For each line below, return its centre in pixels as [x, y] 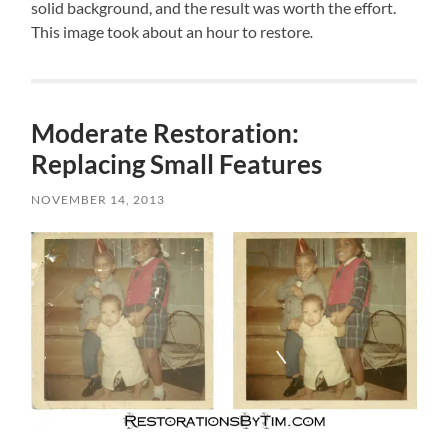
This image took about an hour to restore [171, 31]
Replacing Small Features [177, 163]
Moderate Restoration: [165, 132]
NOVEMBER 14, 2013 [98, 199]
